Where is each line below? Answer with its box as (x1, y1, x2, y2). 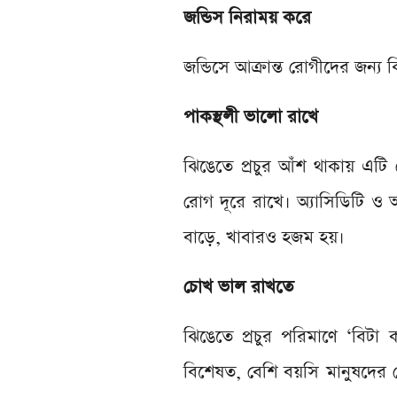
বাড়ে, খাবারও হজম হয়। (183, 225, 345, 251)
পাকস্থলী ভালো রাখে (183, 105, 318, 130)
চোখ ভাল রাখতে (183, 275, 293, 300)
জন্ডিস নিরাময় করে (183, 5, 311, 31)
